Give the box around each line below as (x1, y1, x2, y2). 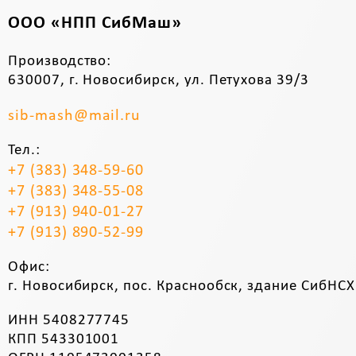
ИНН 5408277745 (8, 312, 130, 328)
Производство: (8, 53, 112, 69)
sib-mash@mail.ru (8, 107, 141, 124)
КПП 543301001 (8, 331, 120, 347)
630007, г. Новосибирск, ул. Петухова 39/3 (8, 72, 309, 88)
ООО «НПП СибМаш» (8, 14, 183, 33)
